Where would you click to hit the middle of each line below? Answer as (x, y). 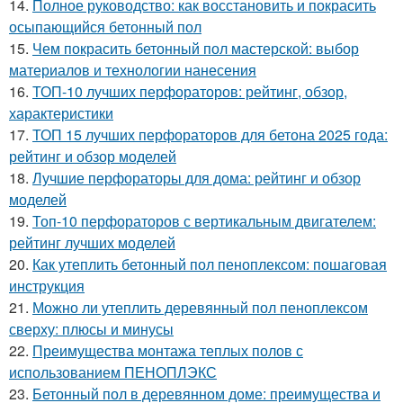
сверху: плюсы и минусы (91, 329)
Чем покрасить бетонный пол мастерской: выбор (196, 48)
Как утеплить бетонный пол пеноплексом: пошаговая (210, 264)
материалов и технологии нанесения (133, 70)
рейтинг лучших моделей (92, 242)
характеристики (61, 113)
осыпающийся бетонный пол (105, 27)
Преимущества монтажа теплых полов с (168, 350)
